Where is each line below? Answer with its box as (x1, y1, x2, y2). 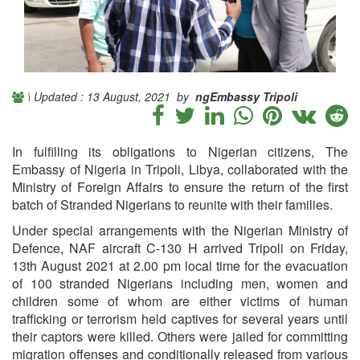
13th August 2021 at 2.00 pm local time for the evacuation (12, 256, 348, 275)
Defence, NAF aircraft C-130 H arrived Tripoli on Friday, (12, 238, 348, 257)
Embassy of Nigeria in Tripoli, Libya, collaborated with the (12, 159, 348, 178)
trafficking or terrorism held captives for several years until (12, 309, 348, 328)
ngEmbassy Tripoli (195, 88, 297, 104)
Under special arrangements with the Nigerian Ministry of (12, 220, 348, 239)
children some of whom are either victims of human (12, 291, 348, 310)
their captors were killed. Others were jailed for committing (12, 326, 348, 346)
